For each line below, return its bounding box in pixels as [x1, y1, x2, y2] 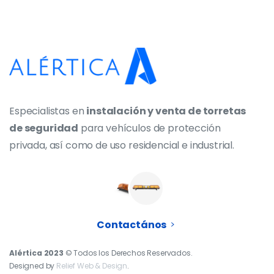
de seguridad [9, 120, 79, 135]
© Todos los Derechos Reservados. [63, 247, 193, 258]
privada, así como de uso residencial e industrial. [9, 138, 234, 152]
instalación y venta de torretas [86, 103, 246, 118]
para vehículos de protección [78, 120, 221, 135]
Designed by [9, 260, 57, 271]
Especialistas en [9, 103, 87, 118]
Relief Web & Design [56, 260, 128, 271]
